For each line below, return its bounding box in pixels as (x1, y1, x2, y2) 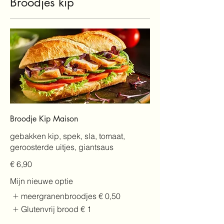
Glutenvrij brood (21, 204, 79, 214)
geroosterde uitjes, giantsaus (10, 142, 113, 152)
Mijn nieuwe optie (10, 176, 73, 186)
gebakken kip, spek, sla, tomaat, (10, 131, 125, 141)
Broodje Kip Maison (10, 113, 78, 124)
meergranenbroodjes (21, 191, 97, 201)
